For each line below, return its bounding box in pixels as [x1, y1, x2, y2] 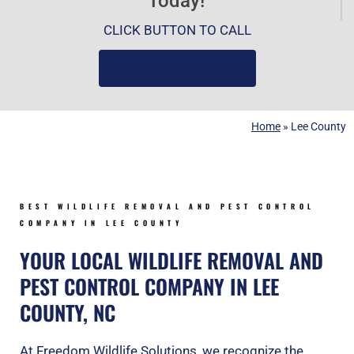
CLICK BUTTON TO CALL [103, 22, 251, 39]
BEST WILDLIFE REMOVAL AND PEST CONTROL [20, 201, 315, 213]
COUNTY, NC [20, 297, 115, 329]
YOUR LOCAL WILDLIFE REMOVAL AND [20, 245, 323, 277]
